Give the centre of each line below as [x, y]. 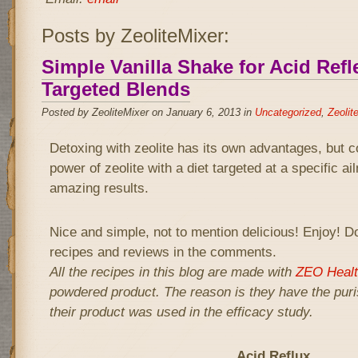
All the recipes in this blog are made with [172, 272]
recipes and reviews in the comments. [163, 252]
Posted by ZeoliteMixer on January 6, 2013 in [148, 112]
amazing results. [101, 188]
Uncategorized [288, 112]
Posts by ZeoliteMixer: [135, 36]
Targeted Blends [115, 89]
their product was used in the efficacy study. [181, 312]
